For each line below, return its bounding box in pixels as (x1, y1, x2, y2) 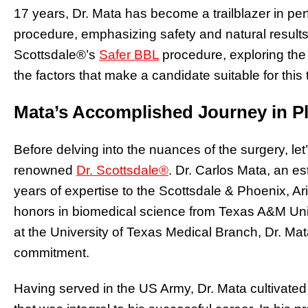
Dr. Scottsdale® (76, 162, 168, 177)
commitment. (14, 245, 89, 260)
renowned (14, 162, 76, 177)
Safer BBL (99, 47, 159, 62)
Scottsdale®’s (14, 47, 99, 62)
